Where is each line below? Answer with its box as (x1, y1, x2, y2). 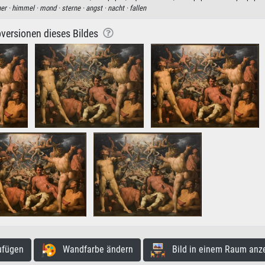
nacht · (108, 3, 130, 12)
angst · (86, 3, 108, 12)
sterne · (62, 3, 86, 12)
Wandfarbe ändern (55, 243, 133, 255)
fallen (130, 3, 146, 12)
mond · (40, 3, 62, 12)
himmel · (12, 3, 40, 12)
